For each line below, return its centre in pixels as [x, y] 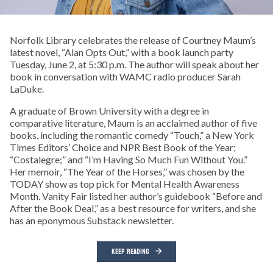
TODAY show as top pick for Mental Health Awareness [125, 183]
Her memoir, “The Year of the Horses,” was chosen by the [127, 171]
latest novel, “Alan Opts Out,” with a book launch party [122, 52]
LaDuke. [27, 88]
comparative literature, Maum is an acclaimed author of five [133, 122]
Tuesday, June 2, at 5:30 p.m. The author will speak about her [134, 64]
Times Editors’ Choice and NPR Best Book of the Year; [123, 147]
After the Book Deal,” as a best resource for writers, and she [133, 208]
